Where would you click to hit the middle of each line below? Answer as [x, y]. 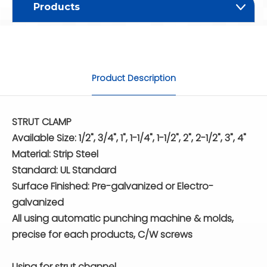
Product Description [133, 78]
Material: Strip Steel [55, 154]
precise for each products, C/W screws [102, 235]
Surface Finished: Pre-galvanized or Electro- [113, 186]
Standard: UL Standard [64, 170]
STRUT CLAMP [42, 122]
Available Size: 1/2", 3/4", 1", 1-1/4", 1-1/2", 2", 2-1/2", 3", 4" [129, 138]
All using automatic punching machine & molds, [123, 218]
